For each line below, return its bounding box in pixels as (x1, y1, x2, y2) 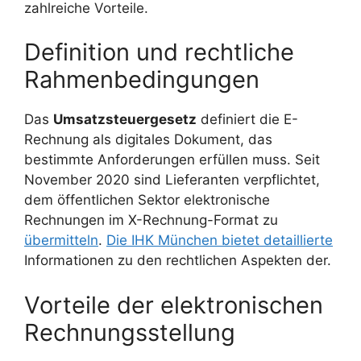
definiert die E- (197, 111, 298, 128)
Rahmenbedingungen (24, 65, 259, 94)
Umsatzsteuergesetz (53, 111, 197, 128)
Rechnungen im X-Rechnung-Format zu (24, 212, 278, 229)
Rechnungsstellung (24, 317, 235, 346)
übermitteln (24, 232, 98, 249)
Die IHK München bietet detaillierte (106, 232, 333, 249)
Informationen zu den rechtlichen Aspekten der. (24, 252, 331, 269)
